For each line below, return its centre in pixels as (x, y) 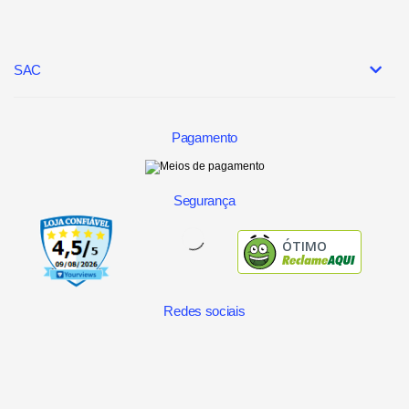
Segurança (204, 200)
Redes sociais (204, 310)
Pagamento (204, 137)
